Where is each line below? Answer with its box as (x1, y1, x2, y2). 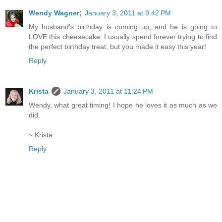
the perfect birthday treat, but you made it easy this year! (29, 42, 206, 51)
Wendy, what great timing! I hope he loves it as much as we (29, 101, 217, 109)
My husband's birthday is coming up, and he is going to (29, 22, 217, 31)
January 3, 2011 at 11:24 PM (63, 87, 153, 95)
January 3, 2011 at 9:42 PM (85, 8, 171, 17)
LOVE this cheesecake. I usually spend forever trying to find (29, 32, 217, 41)
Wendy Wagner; (29, 8, 82, 17)
